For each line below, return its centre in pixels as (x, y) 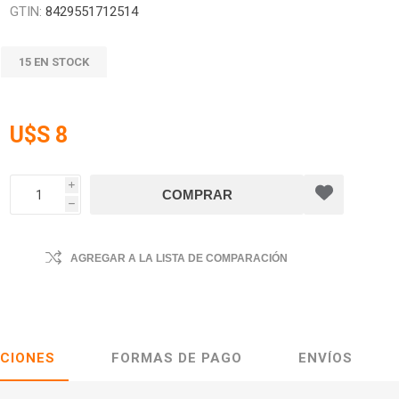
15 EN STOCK (54, 62)
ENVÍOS (326, 358)
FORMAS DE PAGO (177, 358)
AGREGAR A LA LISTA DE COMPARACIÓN (179, 258)
